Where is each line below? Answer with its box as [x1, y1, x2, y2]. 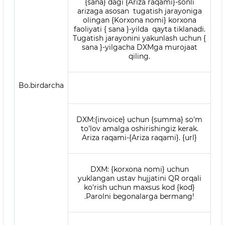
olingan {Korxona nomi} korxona [82, 16, 196, 25]
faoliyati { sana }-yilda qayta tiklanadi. [73, 25, 205, 34]
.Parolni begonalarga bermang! [84, 192, 194, 201]
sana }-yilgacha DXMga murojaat [81, 43, 197, 52]
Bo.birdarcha [19, 81, 64, 90]
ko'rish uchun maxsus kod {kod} [84, 183, 195, 192]
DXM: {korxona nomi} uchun [90, 165, 189, 174]
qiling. [129, 52, 150, 61]
